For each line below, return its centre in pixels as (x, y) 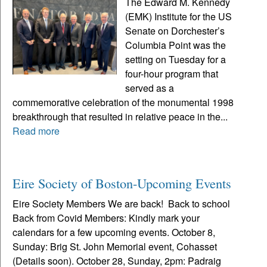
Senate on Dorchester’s (175, 30)
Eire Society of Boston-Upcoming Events (122, 183)
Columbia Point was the (176, 45)
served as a (150, 88)
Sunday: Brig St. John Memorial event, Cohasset (115, 246)
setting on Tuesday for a (176, 59)
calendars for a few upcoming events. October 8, (114, 232)
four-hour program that (172, 73)
